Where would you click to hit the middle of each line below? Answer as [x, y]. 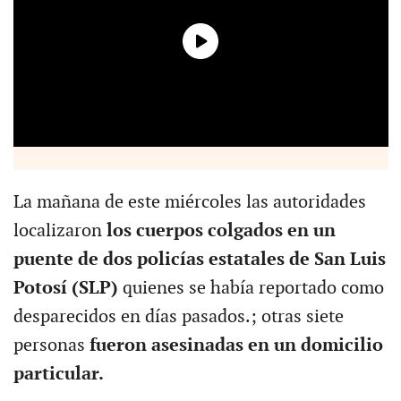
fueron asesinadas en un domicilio [236, 345]
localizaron [57, 230]
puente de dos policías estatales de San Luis [199, 259]
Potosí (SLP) [65, 288]
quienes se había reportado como [251, 288]
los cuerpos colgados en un [218, 230]
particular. [60, 374]
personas [51, 345]
